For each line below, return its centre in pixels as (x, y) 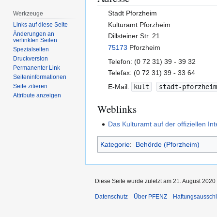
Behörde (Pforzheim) (167, 145)
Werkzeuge (28, 13)
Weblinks (117, 109)
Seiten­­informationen (40, 77)
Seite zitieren (31, 86)
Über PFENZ (150, 197)
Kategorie (115, 145)
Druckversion (31, 59)
